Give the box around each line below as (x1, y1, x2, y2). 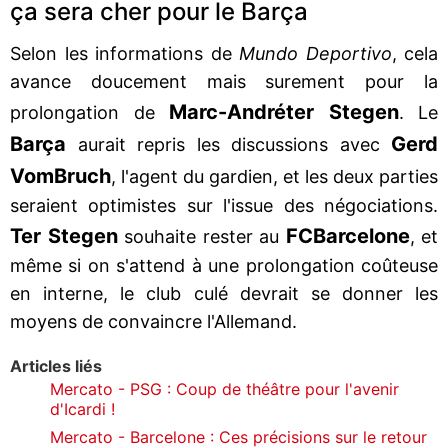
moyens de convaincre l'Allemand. (10, 310, 297, 332)
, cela (391, 42, 438, 64)
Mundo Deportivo (239, 42, 392, 64)
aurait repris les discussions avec (66, 133, 391, 155)
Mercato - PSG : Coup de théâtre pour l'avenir (50, 378, 399, 399)
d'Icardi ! (50, 398, 115, 419)
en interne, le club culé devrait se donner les (10, 282, 438, 304)
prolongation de (10, 101, 169, 123)
